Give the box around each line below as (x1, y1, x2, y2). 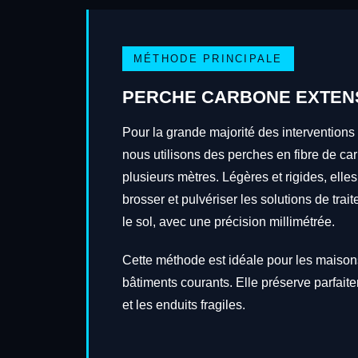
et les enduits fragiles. (121, 297, 245, 312)
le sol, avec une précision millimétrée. (121, 214, 335, 229)
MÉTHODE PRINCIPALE (133, 53, 283, 65)
